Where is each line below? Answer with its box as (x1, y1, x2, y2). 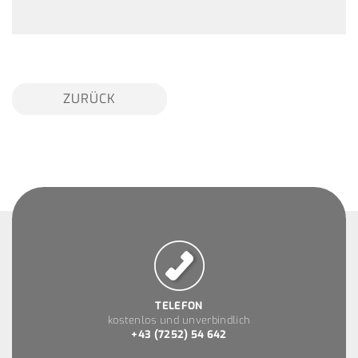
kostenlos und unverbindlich (107, 312, 251, 327)
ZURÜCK (63, 90, 116, 108)
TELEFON (155, 298, 203, 312)
